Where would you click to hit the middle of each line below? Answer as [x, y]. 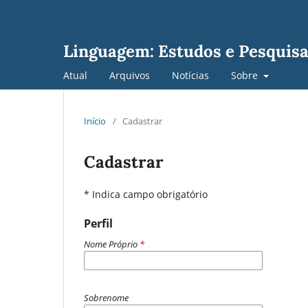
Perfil [98, 223]
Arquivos [130, 75]
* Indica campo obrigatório [146, 194]
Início [95, 121]
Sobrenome [106, 297]
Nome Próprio [112, 244]
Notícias [190, 75]
